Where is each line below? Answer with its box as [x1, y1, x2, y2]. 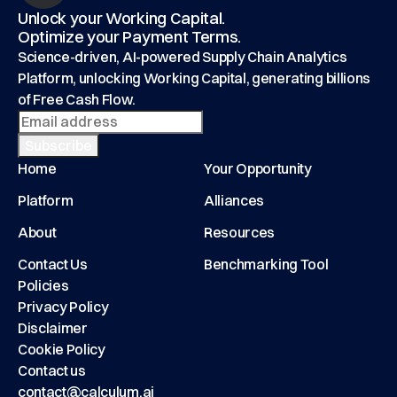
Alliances [204, 191, 265, 209]
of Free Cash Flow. [18, 90, 136, 108]
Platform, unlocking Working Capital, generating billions [18, 69, 370, 87]
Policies [18, 276, 69, 294]
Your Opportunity [204, 160, 312, 177]
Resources [204, 223, 276, 241]
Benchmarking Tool [204, 255, 329, 273]
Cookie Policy [18, 340, 105, 358]
